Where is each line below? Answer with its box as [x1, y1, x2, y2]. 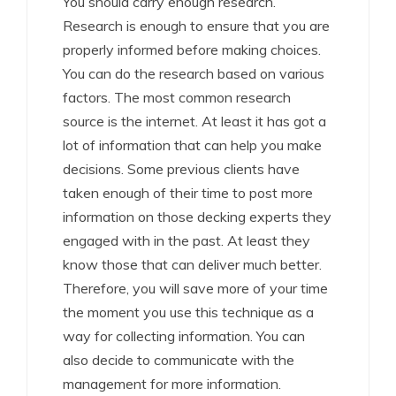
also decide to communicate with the [63, 351, 294, 369]
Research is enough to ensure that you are [63, 17, 330, 34]
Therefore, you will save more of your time [63, 279, 328, 297]
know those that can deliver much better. [63, 255, 322, 273]
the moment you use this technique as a [63, 303, 314, 321]
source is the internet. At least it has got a [63, 112, 326, 130]
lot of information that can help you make [63, 136, 322, 154]
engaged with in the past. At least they [63, 232, 310, 249]
